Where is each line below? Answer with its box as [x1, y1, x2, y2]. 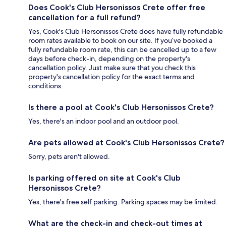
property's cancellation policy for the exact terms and [28, 72, 195, 81]
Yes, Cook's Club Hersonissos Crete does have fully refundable [28, 26, 223, 36]
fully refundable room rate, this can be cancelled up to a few [28, 44, 216, 54]
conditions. [28, 81, 63, 90]
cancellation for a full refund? [28, 12, 141, 22]
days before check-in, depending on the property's [28, 53, 190, 63]
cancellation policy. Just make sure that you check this [28, 63, 196, 72]
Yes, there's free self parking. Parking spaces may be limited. [28, 197, 218, 206]
